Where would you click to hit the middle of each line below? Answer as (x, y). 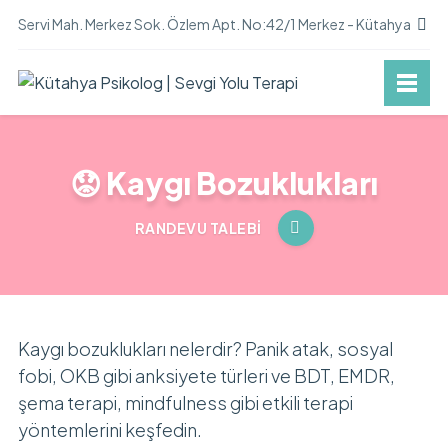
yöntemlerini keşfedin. (109, 429)
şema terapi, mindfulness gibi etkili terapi (185, 402)
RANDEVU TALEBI (198, 228)
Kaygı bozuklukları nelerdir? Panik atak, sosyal (205, 348)
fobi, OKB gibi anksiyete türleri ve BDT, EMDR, (206, 375)
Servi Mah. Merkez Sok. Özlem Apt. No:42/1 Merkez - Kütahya (214, 24)
